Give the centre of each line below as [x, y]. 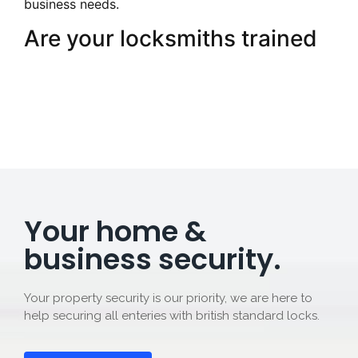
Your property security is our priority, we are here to [168, 298]
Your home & [115, 231]
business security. [153, 259]
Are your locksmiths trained [171, 38]
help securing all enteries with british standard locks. [172, 315]
